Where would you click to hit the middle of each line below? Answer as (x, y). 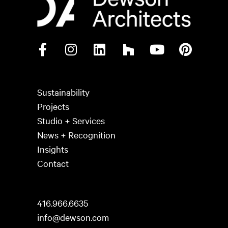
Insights (52, 149)
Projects (53, 106)
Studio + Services (71, 121)
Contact (53, 163)
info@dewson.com (73, 217)
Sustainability (63, 92)
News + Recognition (76, 135)
